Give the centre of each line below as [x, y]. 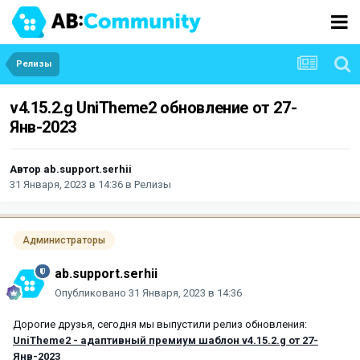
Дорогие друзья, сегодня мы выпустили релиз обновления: [160, 324]
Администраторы [64, 241]
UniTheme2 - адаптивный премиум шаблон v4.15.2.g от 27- [166, 340]
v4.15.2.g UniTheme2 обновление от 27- [153, 108]
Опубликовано [92, 292]
